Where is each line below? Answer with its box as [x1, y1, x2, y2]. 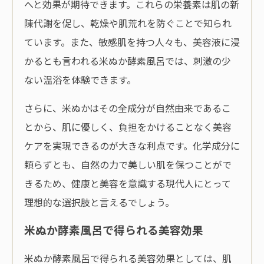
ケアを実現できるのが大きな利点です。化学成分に [24, 138, 240, 153]
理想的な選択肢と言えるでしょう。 [24, 194, 174, 209]
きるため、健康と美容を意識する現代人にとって [24, 176, 231, 190]
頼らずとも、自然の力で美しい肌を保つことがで [24, 157, 232, 171]
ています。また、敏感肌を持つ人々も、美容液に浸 [24, 34, 240, 49]
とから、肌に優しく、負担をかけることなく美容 [24, 119, 232, 134]
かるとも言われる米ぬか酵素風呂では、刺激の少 [24, 53, 231, 68]
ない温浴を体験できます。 [24, 72, 136, 87]
